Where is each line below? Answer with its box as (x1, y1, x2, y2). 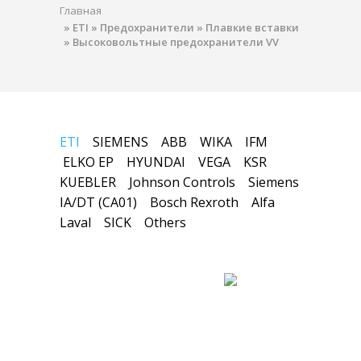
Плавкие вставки (205, 20, 299, 35)
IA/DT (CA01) (60, 193, 137, 211)
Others (144, 214, 186, 231)
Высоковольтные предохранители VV (73, 35, 279, 49)
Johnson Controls (129, 173, 235, 191)
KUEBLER (60, 173, 116, 191)
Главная (60, 3, 102, 18)
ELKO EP (63, 153, 114, 171)
